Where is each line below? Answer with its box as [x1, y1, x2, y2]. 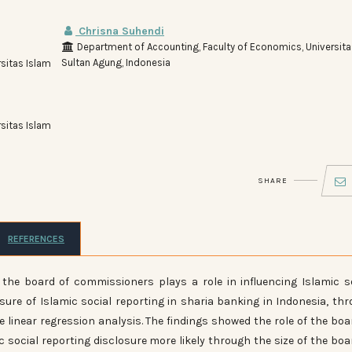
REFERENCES [8, 233, 64, 244]
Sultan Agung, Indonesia [61, 56, 170, 68]
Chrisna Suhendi [75, 24, 164, 38]
